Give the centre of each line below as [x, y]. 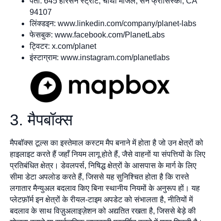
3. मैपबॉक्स [43, 120]
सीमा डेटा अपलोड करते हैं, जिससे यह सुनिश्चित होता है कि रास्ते [99, 177]
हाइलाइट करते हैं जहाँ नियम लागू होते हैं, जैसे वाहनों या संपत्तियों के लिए [108, 154]
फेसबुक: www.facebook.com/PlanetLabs [97, 35]
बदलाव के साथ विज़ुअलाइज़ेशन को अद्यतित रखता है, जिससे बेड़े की [103, 211]
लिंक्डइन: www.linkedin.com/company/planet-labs [113, 23]
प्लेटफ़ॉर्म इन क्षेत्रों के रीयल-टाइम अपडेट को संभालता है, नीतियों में [101, 199]
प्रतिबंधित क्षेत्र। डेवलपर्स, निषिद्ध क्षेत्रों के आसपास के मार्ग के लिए [103, 165]
